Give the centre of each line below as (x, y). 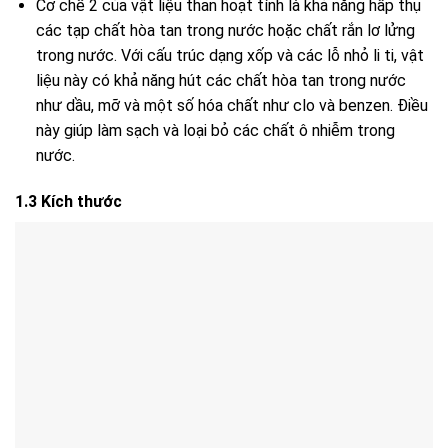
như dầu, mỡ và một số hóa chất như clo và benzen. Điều (231, 106)
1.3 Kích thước (68, 202)
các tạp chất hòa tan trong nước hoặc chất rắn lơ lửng (225, 31)
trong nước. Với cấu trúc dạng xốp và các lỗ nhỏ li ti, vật (229, 56)
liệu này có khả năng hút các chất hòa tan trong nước (220, 81)
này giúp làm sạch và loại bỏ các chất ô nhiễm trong (215, 131)
